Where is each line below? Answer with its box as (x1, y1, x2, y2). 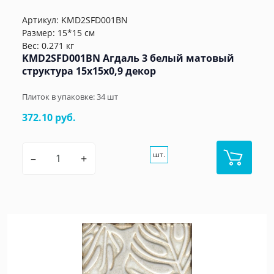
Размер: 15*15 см (22, 27, 95, 39)
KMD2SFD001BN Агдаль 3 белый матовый (22, 51, 234, 65)
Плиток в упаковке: (22, 91, 97, 103)
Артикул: (22, 14, 61, 26)
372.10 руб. (22, 111, 76, 125)
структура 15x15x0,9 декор (22, 64, 156, 78)
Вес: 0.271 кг (22, 40, 74, 52)
